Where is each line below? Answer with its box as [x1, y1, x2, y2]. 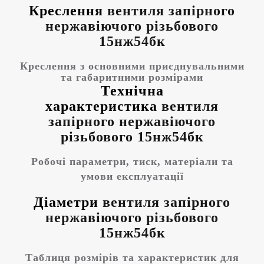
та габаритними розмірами [61, 71, 203, 83]
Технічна [100, 83, 164, 98]
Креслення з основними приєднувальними [19, 60, 245, 72]
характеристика [45, 98, 161, 114]
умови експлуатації [80, 170, 184, 182]
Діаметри [34, 194, 103, 210]
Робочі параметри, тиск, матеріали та [31, 156, 233, 167]
